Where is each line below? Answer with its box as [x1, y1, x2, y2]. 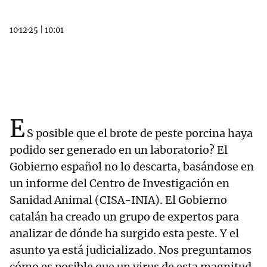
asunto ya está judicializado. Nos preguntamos [10, 243, 252, 257]
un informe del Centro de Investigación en [10, 176, 229, 190]
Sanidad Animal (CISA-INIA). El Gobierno [10, 193, 227, 207]
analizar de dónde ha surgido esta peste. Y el [10, 226, 239, 240]
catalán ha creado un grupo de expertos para [10, 210, 239, 223]
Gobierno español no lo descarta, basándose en [10, 160, 254, 173]
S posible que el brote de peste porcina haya [27, 126, 253, 140]
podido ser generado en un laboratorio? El [10, 143, 228, 157]
